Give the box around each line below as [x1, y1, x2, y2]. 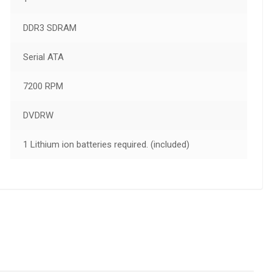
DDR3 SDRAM [22, 22, 76, 34]
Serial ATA [22, 52, 64, 63]
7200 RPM [22, 81, 63, 92]
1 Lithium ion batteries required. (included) [22, 139, 189, 151]
